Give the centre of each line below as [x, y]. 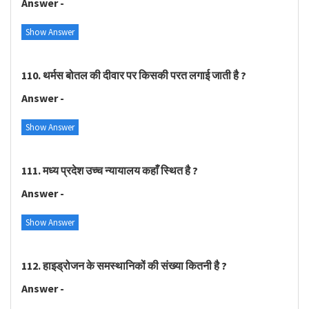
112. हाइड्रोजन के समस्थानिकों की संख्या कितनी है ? [124, 266]
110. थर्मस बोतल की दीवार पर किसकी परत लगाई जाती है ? [134, 75]
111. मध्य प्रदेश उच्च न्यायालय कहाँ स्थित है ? [110, 170]
